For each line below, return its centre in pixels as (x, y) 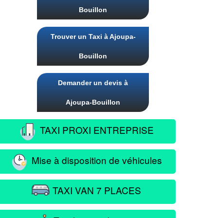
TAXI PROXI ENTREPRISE (95, 129)
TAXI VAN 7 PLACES (95, 190)
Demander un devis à (93, 83)
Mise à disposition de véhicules (95, 160)
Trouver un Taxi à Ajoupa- (93, 36)
